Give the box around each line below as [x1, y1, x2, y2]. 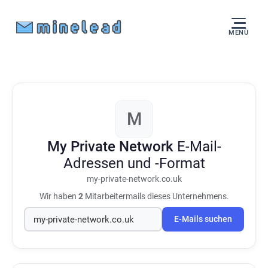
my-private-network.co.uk [86, 174, 182, 184]
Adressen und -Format [63, 155, 205, 172]
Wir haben [39, 191, 78, 201]
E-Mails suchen [174, 214, 232, 224]
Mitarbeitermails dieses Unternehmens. [83, 191, 229, 201]
